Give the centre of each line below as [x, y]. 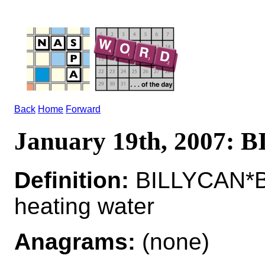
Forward [83, 109]
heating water [84, 206]
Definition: [72, 180]
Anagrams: [75, 241]
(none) [172, 241]
